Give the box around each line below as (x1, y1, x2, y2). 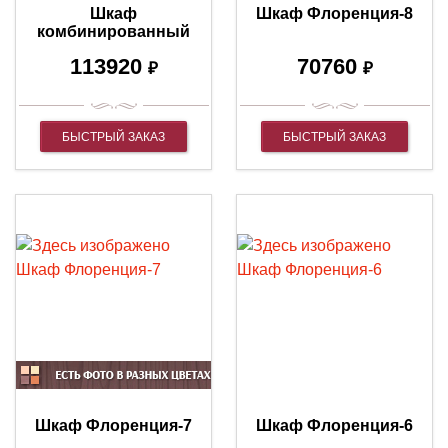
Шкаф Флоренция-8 (256, 4, 413, 22)
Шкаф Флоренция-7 (35, 416, 192, 434)
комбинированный (37, 22, 190, 40)
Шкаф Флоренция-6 (256, 416, 413, 434)
